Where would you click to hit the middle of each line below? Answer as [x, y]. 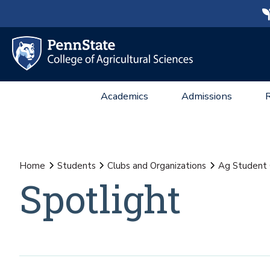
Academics [124, 96]
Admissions [207, 96]
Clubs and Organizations [157, 166]
